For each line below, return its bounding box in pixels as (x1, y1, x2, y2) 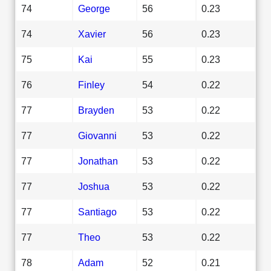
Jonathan (78, 155, 118, 166)
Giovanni (78, 129, 117, 141)
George (78, 2, 110, 14)
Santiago (78, 206, 117, 217)
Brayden (78, 104, 114, 116)
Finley (78, 79, 105, 90)
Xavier (78, 28, 106, 39)
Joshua (78, 180, 109, 192)
